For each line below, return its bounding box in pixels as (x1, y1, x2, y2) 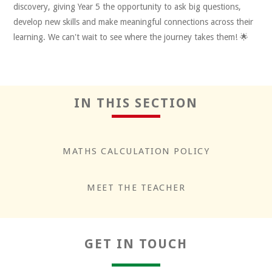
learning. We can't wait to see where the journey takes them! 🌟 (13, 32, 249, 42)
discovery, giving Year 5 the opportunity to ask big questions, (13, 1, 242, 12)
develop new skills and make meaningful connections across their (13, 16, 254, 27)
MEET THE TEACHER (87, 182, 185, 193)
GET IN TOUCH (84, 236, 188, 251)
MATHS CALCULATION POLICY (63, 145, 209, 157)
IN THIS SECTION (74, 95, 198, 110)
